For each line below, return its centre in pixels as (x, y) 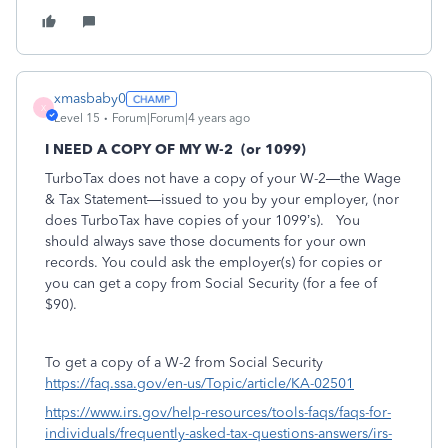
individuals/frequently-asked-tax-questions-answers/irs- (218, 433)
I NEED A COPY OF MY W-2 (139, 149)
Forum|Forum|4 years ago (181, 118)
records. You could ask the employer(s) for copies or (213, 262)
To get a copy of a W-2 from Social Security (184, 362)
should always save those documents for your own (205, 241)
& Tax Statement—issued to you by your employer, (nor (222, 199)
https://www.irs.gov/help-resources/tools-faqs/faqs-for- (218, 412)
